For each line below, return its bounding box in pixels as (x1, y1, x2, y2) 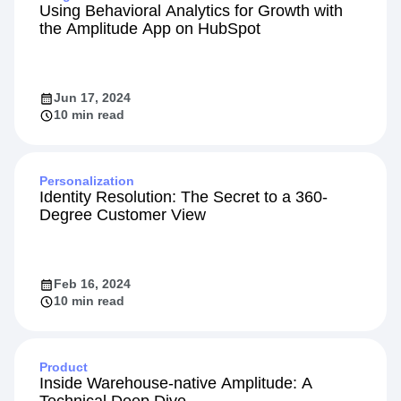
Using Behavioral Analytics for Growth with (39, 2, 343, 20)
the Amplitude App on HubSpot (39, 20, 260, 38)
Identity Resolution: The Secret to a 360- (39, 188, 328, 206)
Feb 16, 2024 (54, 277, 131, 291)
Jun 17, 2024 (54, 90, 131, 105)
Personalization (39, 174, 134, 188)
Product (39, 360, 88, 374)
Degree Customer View (39, 206, 206, 224)
